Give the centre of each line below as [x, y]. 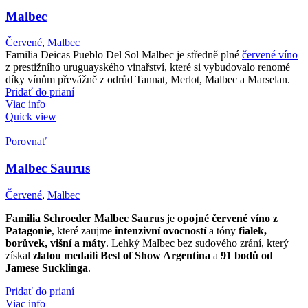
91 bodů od [247, 255]
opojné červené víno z [228, 218]
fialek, [253, 230]
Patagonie [29, 230]
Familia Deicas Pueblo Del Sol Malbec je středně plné [124, 55]
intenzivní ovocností [161, 230]
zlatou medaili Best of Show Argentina [122, 255]
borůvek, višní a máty [56, 243]
